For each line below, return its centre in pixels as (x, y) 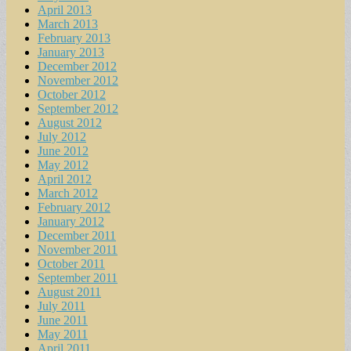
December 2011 (77, 236)
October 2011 (71, 264)
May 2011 (63, 335)
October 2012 (72, 95)
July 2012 (62, 137)
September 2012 (78, 109)
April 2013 (65, 10)
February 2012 (74, 208)
